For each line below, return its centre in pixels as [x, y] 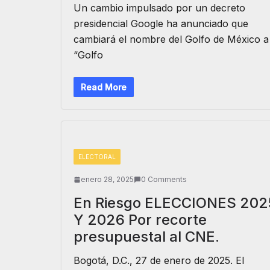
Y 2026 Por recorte [140, 220]
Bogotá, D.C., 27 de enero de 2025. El [159, 260]
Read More [104, 87]
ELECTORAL [97, 157]
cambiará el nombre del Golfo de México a [171, 39]
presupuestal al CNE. [146, 237]
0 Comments [164, 179]
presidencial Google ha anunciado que [161, 24]
